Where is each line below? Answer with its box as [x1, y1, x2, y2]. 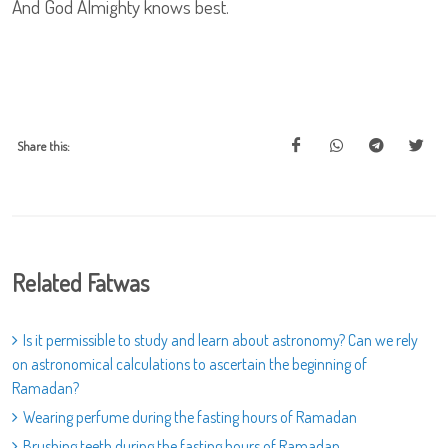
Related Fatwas [12, 267, 149, 298]
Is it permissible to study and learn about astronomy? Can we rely [23, 330, 418, 350]
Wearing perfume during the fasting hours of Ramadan [23, 407, 357, 427]
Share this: [17, 138, 70, 154]
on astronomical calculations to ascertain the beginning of [12, 354, 367, 374]
